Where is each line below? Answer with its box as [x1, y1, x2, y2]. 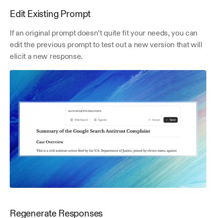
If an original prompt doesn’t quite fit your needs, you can [10, 28, 198, 38]
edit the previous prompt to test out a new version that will [10, 40, 202, 50]
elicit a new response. [10, 52, 83, 61]
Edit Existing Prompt [10, 8, 91, 20]
